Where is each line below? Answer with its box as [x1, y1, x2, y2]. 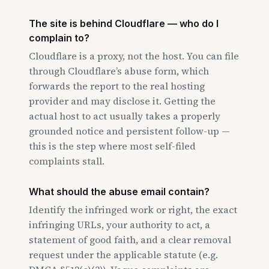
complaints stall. [29, 154, 104, 168]
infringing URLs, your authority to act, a [29, 218, 210, 231]
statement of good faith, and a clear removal [29, 233, 231, 246]
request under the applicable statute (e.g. [29, 248, 218, 261]
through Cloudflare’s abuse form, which [29, 64, 209, 77]
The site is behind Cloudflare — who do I [29, 17, 219, 29]
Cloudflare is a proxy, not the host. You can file [29, 49, 239, 62]
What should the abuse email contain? [29, 186, 210, 198]
